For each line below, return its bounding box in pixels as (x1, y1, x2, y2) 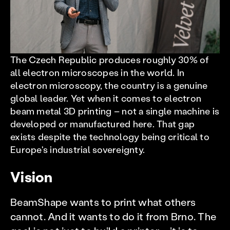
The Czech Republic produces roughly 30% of (10, 53, 209, 66)
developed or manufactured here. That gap (10, 118, 195, 130)
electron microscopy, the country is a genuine (10, 79, 208, 91)
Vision (10, 167, 53, 186)
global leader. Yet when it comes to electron (10, 92, 201, 104)
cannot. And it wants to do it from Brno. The (10, 209, 216, 223)
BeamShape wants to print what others (10, 195, 196, 208)
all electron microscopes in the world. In (10, 66, 185, 79)
